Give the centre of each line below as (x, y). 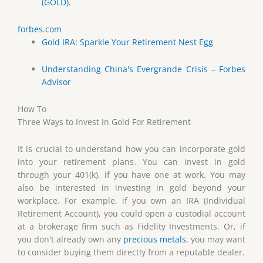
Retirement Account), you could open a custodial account (131, 213)
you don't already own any (70, 239)
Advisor (57, 82)
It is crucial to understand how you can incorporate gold (131, 149)
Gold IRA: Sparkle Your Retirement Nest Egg (128, 42)
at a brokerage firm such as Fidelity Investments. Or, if (131, 226)
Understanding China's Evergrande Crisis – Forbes (144, 69)
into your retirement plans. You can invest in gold (131, 161)
